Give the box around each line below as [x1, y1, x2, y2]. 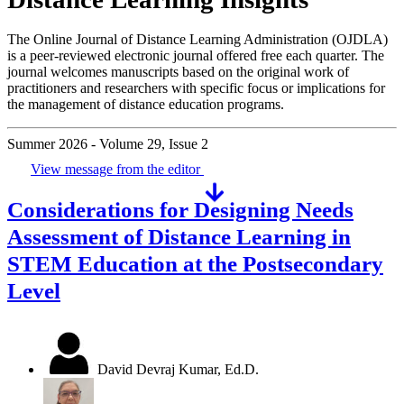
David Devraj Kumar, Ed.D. [97, 362, 259, 378]
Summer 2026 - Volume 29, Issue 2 [7, 136, 208, 152]
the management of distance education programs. [7, 96, 284, 113]
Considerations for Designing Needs [7, 197, 353, 223]
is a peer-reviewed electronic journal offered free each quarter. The [7, 48, 384, 64]
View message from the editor [31, 161, 204, 178]
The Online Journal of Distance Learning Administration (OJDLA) [7, 32, 388, 48]
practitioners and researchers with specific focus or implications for [7, 80, 385, 96]
